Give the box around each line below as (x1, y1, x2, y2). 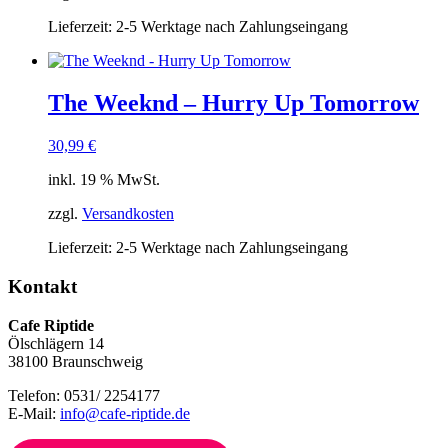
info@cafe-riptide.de (60, 404, 190, 422)
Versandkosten (82, 205, 174, 223)
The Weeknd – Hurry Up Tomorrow (48, 90, 419, 117)
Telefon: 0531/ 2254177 (8, 386, 160, 404)
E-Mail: (8, 404, 60, 422)
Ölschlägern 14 (8, 334, 104, 352)
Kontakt (8, 276, 77, 297)
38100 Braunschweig (8, 352, 143, 370)
